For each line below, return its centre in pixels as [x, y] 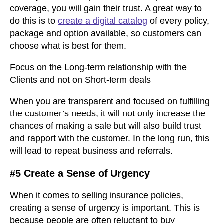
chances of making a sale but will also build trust [106, 126]
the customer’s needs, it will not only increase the [108, 114]
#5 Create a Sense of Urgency [80, 173]
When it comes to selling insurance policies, [97, 195]
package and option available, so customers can [106, 34]
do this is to [34, 21]
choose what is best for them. [68, 46]
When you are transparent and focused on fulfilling [110, 101]
